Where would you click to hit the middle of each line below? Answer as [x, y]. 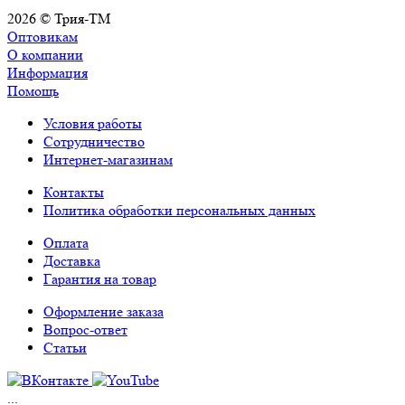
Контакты [74, 193]
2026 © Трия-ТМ [59, 19]
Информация [47, 73]
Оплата [66, 243]
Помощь [33, 91]
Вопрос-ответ [85, 330]
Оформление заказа [104, 312]
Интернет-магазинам [108, 160]
